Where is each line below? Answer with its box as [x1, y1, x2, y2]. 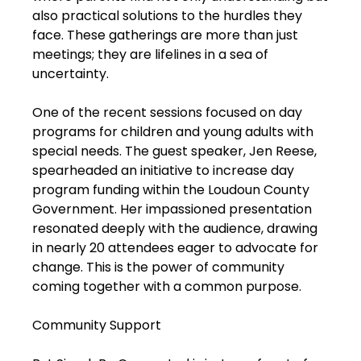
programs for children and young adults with [32, 122, 313, 141]
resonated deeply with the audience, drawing [32, 219, 317, 238]
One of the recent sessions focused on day [32, 103, 302, 122]
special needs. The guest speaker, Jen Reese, [32, 142, 317, 160]
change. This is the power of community [32, 258, 284, 276]
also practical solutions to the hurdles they [32, 6, 302, 25]
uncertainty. [32, 64, 109, 83]
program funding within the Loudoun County [32, 180, 309, 199]
